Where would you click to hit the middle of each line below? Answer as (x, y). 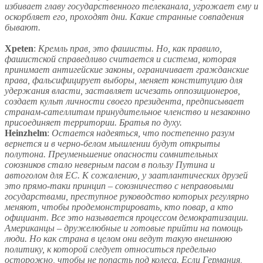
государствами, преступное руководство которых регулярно (127, 197)
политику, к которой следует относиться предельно (110, 249)
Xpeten (19, 49)
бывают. (23, 28)
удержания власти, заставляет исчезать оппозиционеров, (122, 91)
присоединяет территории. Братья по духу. (93, 123)
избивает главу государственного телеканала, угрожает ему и (131, 6)
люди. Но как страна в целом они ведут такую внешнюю (118, 239)
